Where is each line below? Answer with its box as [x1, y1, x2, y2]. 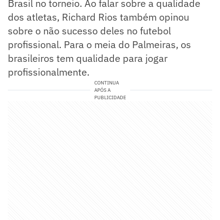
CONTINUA [94, 79, 119, 86]
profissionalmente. [8, 65, 89, 79]
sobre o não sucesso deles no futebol [8, 24, 171, 37]
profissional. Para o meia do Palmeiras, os [8, 37, 191, 51]
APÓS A [94, 86, 110, 93]
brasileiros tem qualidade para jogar [8, 51, 167, 65]
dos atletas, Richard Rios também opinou [8, 10, 189, 24]
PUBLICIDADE [94, 94, 126, 101]
